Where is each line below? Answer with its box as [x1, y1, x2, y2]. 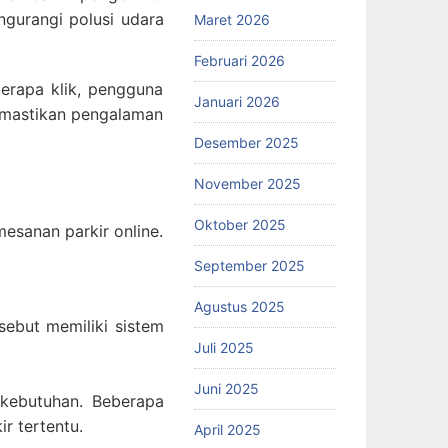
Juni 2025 [193, 379, 259, 397]
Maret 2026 [193, 10, 270, 28]
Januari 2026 [193, 92, 280, 110]
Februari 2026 [193, 51, 285, 69]
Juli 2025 [193, 338, 254, 356]
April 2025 [193, 420, 261, 438]
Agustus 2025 [193, 297, 285, 315]
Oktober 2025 [193, 215, 286, 233]
